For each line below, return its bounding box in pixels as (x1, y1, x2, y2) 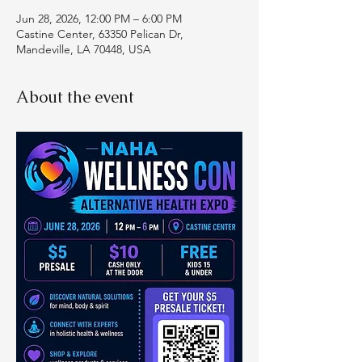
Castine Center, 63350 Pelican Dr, (16, 27, 183, 41)
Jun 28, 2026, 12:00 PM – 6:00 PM (16, 11, 182, 26)
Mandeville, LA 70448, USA (16, 42, 151, 57)
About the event (16, 86, 134, 107)
